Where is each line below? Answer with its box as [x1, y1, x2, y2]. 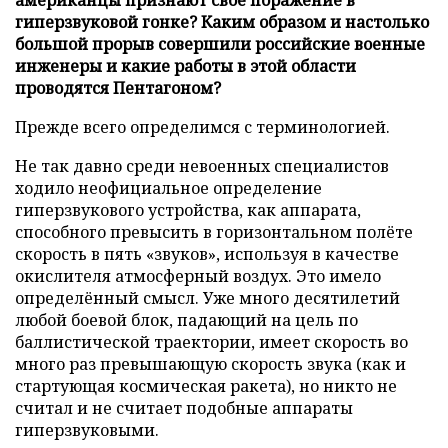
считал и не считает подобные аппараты [15, 396, 353, 419]
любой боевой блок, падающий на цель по [15, 308, 358, 331]
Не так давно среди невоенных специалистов [15, 154, 389, 177]
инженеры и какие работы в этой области [15, 54, 356, 77]
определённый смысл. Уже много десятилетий [15, 286, 400, 309]
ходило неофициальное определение [15, 176, 322, 199]
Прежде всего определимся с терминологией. [15, 115, 390, 138]
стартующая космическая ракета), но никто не [15, 374, 397, 397]
